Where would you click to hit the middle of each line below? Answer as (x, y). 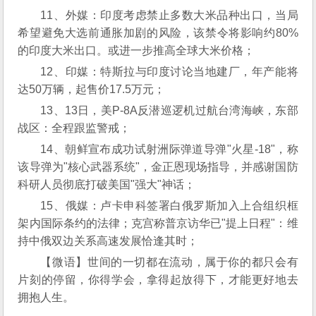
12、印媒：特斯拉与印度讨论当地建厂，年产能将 (169, 72)
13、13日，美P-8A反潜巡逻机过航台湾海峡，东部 (169, 110)
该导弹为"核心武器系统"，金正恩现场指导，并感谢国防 (158, 167)
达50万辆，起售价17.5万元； (92, 89)
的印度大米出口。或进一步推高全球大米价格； (136, 50)
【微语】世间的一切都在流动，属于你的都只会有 (169, 262)
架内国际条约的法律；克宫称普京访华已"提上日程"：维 (158, 223)
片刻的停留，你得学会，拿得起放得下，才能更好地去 (158, 280)
